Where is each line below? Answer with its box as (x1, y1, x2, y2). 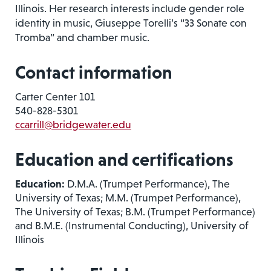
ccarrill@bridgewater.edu (15, 118, 131, 131)
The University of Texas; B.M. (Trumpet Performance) (15, 205, 255, 218)
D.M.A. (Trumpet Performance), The (67, 177, 230, 190)
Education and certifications (15, 148, 233, 169)
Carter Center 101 (15, 90, 95, 103)
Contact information (15, 61, 172, 82)
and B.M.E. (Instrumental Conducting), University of (15, 219, 249, 232)
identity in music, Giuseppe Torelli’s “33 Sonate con (15, 16, 247, 29)
